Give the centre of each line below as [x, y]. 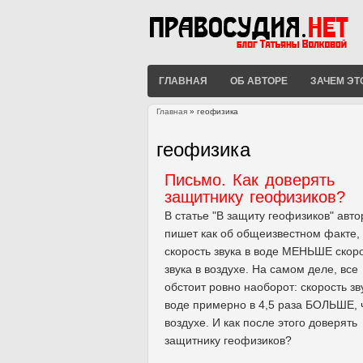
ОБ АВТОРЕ [259, 81]
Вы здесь [183, 129]
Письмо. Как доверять [250, 179]
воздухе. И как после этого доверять [261, 322]
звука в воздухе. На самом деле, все [261, 269]
